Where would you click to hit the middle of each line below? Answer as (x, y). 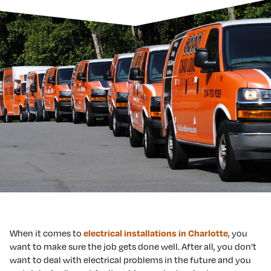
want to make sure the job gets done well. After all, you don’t (133, 246)
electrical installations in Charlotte (156, 233)
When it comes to (47, 233)
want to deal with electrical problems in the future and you (130, 260)
